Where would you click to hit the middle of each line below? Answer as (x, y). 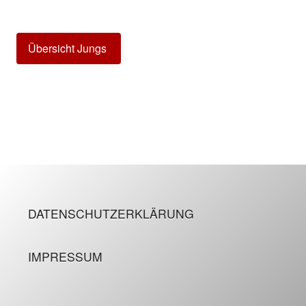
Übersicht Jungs (69, 48)
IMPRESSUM (65, 257)
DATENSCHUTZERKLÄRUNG (111, 213)
